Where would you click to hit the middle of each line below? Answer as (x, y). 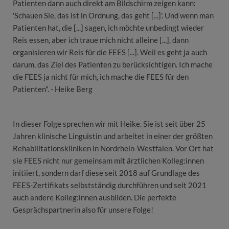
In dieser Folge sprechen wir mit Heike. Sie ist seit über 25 (109, 124)
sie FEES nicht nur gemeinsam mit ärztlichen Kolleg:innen (108, 161)
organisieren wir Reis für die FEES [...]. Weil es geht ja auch (110, 52)
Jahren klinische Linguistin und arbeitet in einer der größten (113, 136)
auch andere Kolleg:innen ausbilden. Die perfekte (95, 198)
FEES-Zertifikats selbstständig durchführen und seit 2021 (110, 185)
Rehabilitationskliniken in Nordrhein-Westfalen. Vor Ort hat (113, 148)
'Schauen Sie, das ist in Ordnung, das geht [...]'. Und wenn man (113, 16)
